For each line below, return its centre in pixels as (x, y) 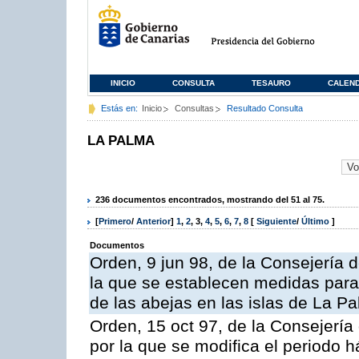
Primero (115, 222)
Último (317, 222)
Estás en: (119, 108)
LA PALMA (121, 141)
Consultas (194, 108)
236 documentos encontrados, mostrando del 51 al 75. (210, 199)
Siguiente (276, 222)
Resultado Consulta (265, 108)
